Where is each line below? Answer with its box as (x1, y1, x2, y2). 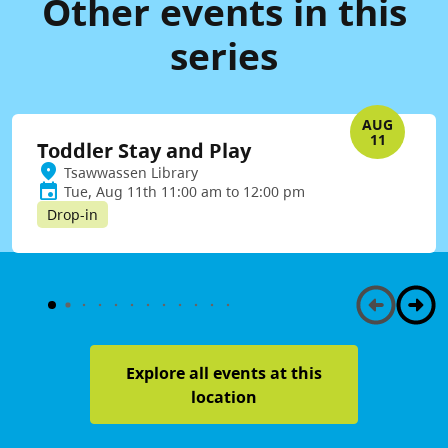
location (190, 385, 257, 408)
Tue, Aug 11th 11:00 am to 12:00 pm (64, 182, 305, 202)
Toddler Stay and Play (37, 137, 251, 165)
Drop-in (47, 205, 98, 225)
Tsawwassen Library (64, 163, 198, 183)
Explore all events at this (125, 361, 322, 384)
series (170, 30, 278, 82)
